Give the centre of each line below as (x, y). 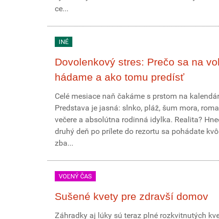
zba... (64, 143)
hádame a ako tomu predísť (120, 77)
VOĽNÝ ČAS (75, 176)
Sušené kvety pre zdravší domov (131, 196)
